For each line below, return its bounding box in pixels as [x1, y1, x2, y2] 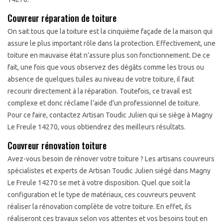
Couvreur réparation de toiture [7, 11, 116, 24]
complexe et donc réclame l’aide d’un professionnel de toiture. [7, 99, 200, 107]
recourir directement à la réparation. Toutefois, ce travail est [7, 87, 192, 95]
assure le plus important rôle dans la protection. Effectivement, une [7, 39, 216, 47]
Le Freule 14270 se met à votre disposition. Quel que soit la [7, 179, 190, 187]
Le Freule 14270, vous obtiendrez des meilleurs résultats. [7, 123, 186, 131]
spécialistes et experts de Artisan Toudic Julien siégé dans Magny [7, 167, 211, 175]
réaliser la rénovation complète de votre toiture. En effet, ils [7, 203, 192, 211]
